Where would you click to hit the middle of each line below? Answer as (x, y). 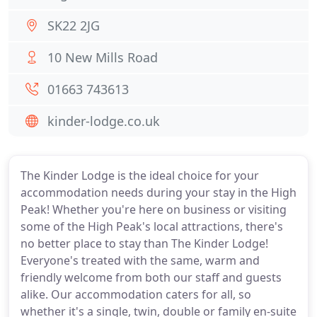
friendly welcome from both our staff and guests (151, 277)
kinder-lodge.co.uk (104, 121)
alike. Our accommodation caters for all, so (136, 294)
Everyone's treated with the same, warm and (140, 260)
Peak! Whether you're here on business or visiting (154, 209)
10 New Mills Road (103, 57)
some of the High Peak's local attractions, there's (152, 226)
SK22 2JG (74, 25)
